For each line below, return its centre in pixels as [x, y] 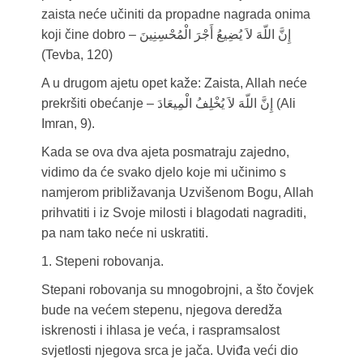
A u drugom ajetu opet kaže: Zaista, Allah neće [174, 83]
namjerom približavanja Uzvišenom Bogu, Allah [177, 193]
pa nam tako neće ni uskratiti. [124, 233]
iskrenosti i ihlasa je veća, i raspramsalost [160, 331]
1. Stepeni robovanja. [102, 262]
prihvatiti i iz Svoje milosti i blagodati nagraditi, [173, 213]
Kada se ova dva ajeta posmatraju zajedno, [165, 152]
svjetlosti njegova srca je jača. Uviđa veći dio [169, 351]
